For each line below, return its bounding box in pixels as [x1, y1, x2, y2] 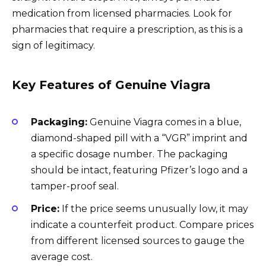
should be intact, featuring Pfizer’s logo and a [31, 164, 248, 176]
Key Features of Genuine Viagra [12, 78, 211, 93]
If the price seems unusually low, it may [59, 202, 248, 214]
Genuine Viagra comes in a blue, [87, 116, 241, 128]
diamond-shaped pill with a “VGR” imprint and [31, 132, 248, 144]
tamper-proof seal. [31, 180, 119, 192]
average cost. [31, 251, 93, 262]
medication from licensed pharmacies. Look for [12, 8, 232, 20]
